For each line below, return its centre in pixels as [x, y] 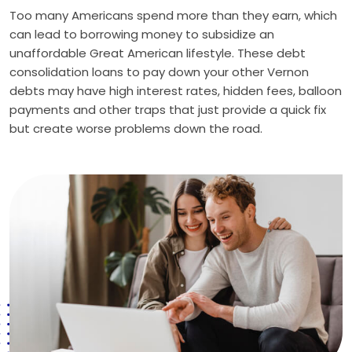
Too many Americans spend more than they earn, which [173, 15]
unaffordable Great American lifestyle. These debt [158, 53]
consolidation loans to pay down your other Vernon [159, 72]
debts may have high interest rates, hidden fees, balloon [176, 91]
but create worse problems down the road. [136, 128]
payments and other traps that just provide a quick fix [168, 110]
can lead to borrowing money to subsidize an [142, 34]
